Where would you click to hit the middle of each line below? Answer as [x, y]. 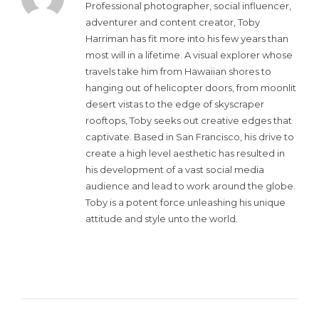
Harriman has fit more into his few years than [187, 38]
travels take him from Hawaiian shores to [178, 71]
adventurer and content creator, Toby [173, 22]
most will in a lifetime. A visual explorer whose [189, 54]
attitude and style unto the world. [162, 218]
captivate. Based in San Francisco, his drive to [190, 136]
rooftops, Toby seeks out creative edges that [189, 120]
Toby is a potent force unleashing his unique [185, 202]
